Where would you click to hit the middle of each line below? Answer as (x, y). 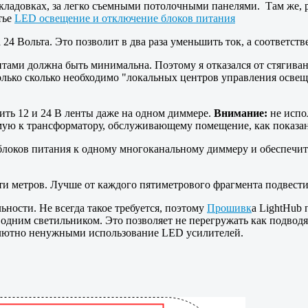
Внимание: (241, 113)
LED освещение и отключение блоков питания (125, 19)
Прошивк (229, 208)
